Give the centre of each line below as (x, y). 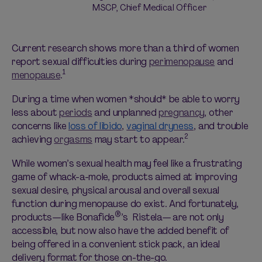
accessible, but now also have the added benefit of (121, 231)
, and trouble (221, 126)
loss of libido (95, 126)
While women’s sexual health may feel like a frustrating (127, 163)
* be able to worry (201, 99)
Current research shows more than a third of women (125, 48)
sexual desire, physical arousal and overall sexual (116, 190)
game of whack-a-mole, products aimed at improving (125, 177)
